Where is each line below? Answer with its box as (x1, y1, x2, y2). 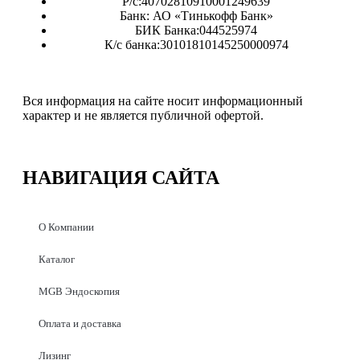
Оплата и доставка (39, 317, 121, 330)
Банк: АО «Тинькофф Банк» (119, 9, 273, 23)
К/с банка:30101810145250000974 (104, 38, 288, 52)
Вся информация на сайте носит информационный (22, 94, 303, 108)
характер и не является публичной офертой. (22, 108, 264, 123)
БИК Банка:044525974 (135, 23, 257, 38)
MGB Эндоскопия (39, 285, 120, 298)
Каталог (39, 253, 75, 266)
